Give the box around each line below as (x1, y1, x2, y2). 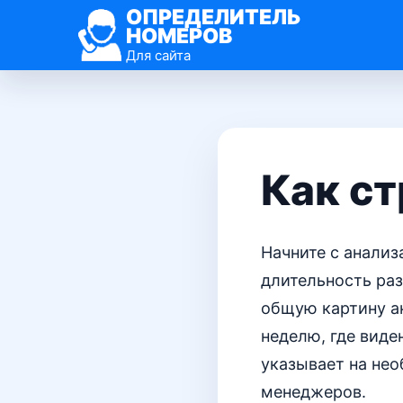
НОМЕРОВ (126, 22, 232, 49)
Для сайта (126, 46, 191, 64)
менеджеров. (261, 382, 366, 401)
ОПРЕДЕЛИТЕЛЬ (126, 4, 301, 30)
